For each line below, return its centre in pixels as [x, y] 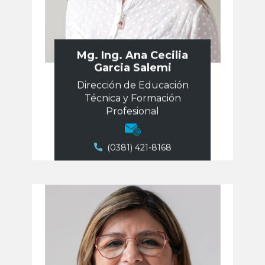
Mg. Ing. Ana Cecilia [132, 55]
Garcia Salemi [132, 67]
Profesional [132, 111]
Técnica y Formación [132, 98]
